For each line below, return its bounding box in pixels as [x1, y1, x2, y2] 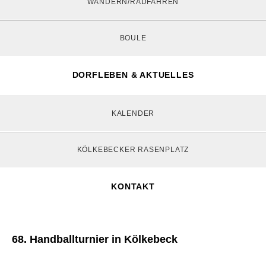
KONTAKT [111, 182, 155, 191]
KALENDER [111, 109, 155, 118]
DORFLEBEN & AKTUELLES [72, 70, 194, 80]
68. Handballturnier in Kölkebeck [12, 233, 178, 245]
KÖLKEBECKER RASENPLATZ [77, 145, 189, 154]
